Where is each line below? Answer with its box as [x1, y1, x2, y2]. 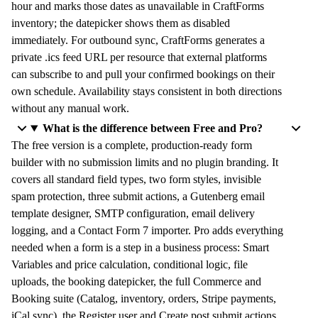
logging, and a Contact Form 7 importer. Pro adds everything [11, 224, 283, 236]
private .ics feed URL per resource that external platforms [11, 51, 267, 63]
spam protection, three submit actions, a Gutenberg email [11, 190, 265, 202]
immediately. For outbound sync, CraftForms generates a [11, 34, 265, 46]
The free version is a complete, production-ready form [11, 139, 252, 151]
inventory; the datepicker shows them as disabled [11, 17, 230, 29]
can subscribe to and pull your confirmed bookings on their [11, 68, 275, 80]
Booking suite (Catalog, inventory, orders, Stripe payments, [11, 292, 276, 305]
